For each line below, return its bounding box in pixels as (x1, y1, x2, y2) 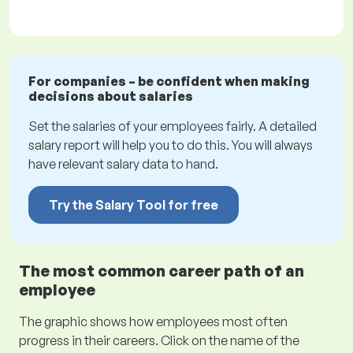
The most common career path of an (19, 261, 304, 281)
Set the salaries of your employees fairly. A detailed (28, 118, 317, 135)
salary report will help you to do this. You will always (28, 137, 313, 154)
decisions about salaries (28, 88, 193, 105)
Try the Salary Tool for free (49, 197, 218, 214)
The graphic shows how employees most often (19, 314, 288, 330)
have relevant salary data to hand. (28, 156, 218, 173)
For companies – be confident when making (28, 73, 310, 90)
